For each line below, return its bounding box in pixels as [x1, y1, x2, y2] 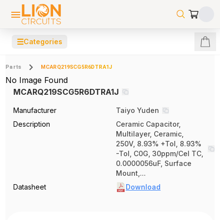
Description [13, 120, 51, 128]
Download [126, 183, 161, 191]
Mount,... [116, 169, 146, 177]
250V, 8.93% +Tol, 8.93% [116, 139, 201, 148]
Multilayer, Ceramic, [116, 130, 184, 138]
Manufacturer [13, 106, 57, 114]
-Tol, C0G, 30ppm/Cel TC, [116, 149, 203, 158]
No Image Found [5, 75, 68, 85]
